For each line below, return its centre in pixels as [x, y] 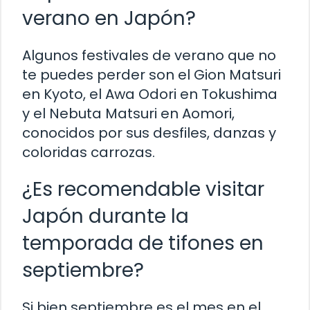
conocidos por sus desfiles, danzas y [149, 133]
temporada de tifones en [143, 244]
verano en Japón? [109, 19]
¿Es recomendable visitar [143, 190]
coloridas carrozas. [89, 153]
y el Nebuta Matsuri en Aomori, [128, 114]
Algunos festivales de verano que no [149, 56]
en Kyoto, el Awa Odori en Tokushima [150, 94]
